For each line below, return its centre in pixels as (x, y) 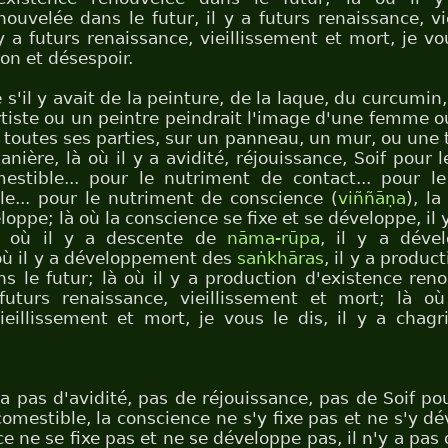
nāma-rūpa (273, 238)
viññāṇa (372, 198)
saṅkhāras (281, 258)
